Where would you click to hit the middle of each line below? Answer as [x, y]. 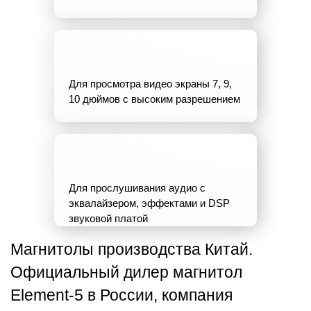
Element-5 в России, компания [121, 295]
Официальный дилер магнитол [126, 272]
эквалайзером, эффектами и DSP [149, 203]
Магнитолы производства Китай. [132, 249]
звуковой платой [108, 218]
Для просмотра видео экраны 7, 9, [150, 83]
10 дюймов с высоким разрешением [154, 99]
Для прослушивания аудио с [137, 187]
